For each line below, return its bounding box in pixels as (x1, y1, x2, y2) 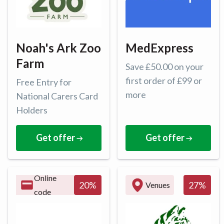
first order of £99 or (125, 74, 202, 86)
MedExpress (125, 40, 193, 55)
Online (34, 172, 57, 182)
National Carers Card (16, 90, 98, 101)
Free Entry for (16, 76, 71, 87)
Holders (16, 104, 47, 115)
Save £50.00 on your (125, 60, 203, 72)
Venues (145, 179, 170, 189)
